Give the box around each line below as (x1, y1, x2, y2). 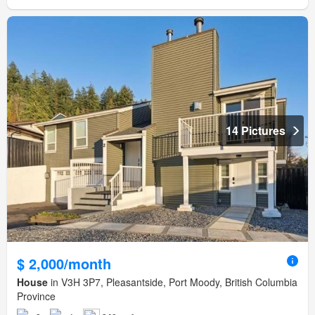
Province (17, 288, 56, 303)
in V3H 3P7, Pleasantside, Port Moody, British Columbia (48, 274, 297, 289)
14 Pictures (226, 122, 285, 139)
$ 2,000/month (17, 252, 111, 274)
